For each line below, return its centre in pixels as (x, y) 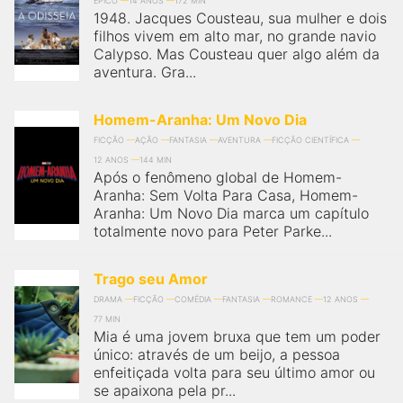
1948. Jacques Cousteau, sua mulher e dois (240, 18)
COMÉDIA (193, 299)
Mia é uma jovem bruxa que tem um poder (237, 336)
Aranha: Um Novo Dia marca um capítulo (231, 213)
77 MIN (107, 319)
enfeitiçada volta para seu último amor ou (234, 372)
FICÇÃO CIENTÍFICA (310, 140)
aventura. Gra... (145, 72)
